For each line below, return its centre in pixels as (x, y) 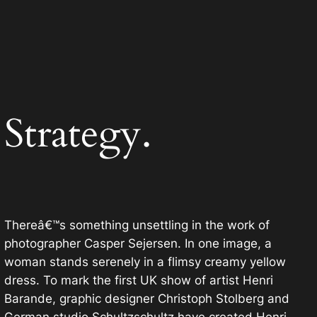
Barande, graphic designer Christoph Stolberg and (146, 299)
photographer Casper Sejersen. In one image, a (138, 244)
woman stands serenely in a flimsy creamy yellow (145, 262)
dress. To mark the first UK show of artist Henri (138, 281)
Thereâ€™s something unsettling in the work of (137, 225)
